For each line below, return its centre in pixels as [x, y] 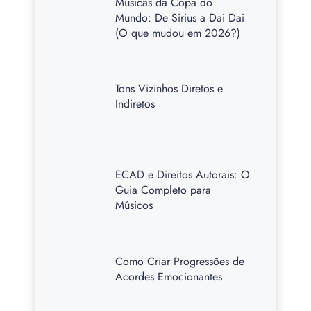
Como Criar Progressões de [180, 261]
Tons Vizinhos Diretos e [169, 88]
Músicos [134, 205]
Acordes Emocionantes [169, 276]
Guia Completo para [163, 190]
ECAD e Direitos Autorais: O [183, 175]
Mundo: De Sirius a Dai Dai [180, 17]
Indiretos [135, 103]
